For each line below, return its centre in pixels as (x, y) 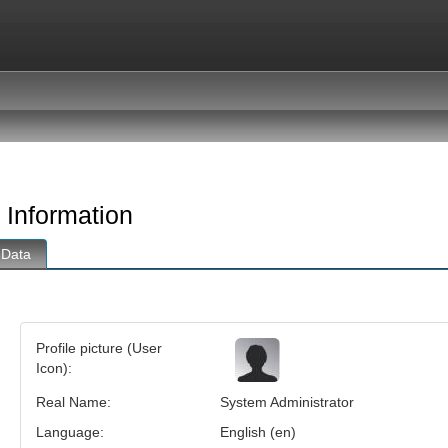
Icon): (53, 367)
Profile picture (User (98, 347)
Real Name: (73, 401)
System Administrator (286, 401)
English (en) (257, 431)
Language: (69, 431)
